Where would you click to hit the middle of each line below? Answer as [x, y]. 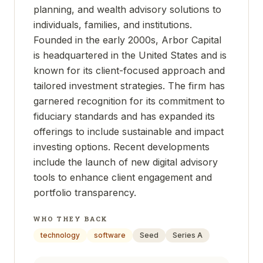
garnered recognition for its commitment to [129, 101]
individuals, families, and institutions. [113, 25]
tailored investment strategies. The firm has [129, 86]
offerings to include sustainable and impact [129, 131]
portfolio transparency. [85, 193]
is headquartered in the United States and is [130, 55]
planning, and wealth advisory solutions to [127, 9]
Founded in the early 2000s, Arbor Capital [127, 40]
